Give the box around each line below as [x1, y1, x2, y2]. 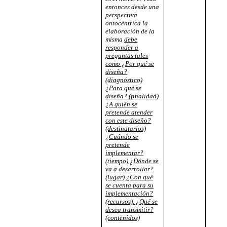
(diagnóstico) [105, 76, 143, 84]
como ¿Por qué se [105, 60, 155, 68]
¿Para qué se [105, 84, 142, 92]
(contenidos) [105, 214, 140, 222]
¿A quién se [105, 100, 138, 108]
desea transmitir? [105, 206, 154, 214]
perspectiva [105, 11, 138, 19]
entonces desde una [105, 3, 160, 11]
